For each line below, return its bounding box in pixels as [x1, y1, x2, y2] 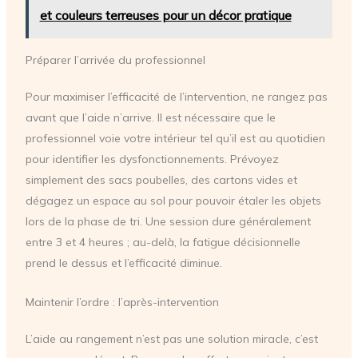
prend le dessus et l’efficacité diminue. [25, 256, 222, 271]
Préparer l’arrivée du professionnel [25, 53, 205, 68]
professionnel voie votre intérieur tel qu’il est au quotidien [25, 131, 325, 146]
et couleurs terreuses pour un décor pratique [39, 7, 292, 24]
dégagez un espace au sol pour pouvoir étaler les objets [25, 193, 321, 209]
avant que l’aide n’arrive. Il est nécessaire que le [25, 110, 276, 125]
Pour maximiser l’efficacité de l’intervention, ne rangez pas [25, 89, 328, 105]
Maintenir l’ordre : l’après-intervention [25, 294, 219, 309]
